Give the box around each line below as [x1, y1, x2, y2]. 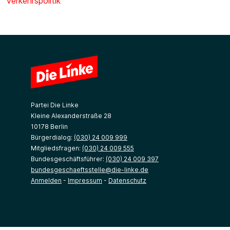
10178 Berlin [31, 123, 68, 130]
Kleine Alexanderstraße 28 [31, 112, 111, 120]
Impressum [68, 177, 102, 184]
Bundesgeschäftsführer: [31, 155, 106, 163]
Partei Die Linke [31, 101, 79, 109]
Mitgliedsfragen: [31, 144, 82, 152]
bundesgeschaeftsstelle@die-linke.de [31, 166, 148, 174]
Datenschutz [108, 177, 146, 184]
